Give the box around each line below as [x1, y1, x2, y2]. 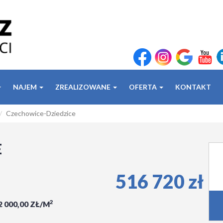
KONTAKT [175, 83, 211, 91]
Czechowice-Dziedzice [6, 109, 76, 117]
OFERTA [129, 83, 158, 91]
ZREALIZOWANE [55, 83, 112, 91]
